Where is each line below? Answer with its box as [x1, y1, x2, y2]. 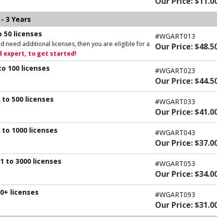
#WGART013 [155, 31, 195, 41]
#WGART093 [155, 189, 195, 199]
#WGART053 [155, 158, 195, 168]
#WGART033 [155, 96, 195, 106]
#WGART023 [155, 65, 195, 75]
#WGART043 [155, 127, 195, 137]
